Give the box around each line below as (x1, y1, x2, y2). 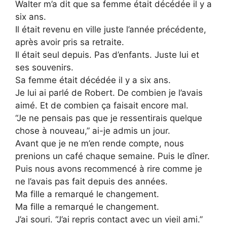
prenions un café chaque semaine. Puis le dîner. (15, 150, 210, 161)
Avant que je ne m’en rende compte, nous (15, 138, 184, 148)
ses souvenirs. (15, 62, 73, 72)
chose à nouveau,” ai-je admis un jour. (15, 125, 170, 136)
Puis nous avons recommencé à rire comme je (15, 163, 202, 174)
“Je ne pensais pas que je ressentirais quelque (15, 112, 202, 123)
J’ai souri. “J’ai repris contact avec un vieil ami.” (15, 214, 203, 224)
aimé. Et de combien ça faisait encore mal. (15, 100, 188, 110)
